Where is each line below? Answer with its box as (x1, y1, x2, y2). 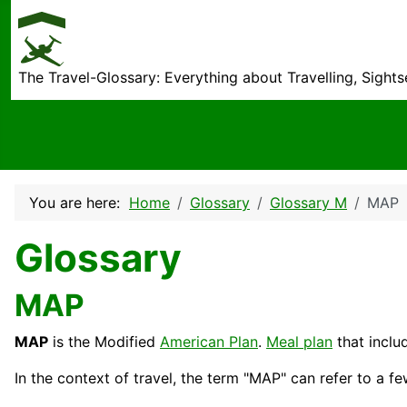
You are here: (29, 194, 129, 213)
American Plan (160, 333, 258, 352)
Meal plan (266, 333, 333, 352)
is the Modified (48, 333, 160, 352)
